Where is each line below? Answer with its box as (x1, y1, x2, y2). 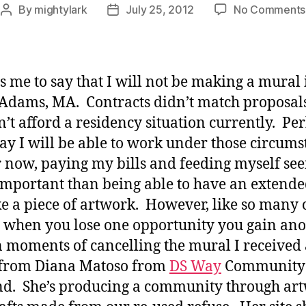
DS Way (169, 257, 221, 276)
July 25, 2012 (126, 2, 194, 16)
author (5, 20, 38, 34)
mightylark (34, 2, 87, 16)
